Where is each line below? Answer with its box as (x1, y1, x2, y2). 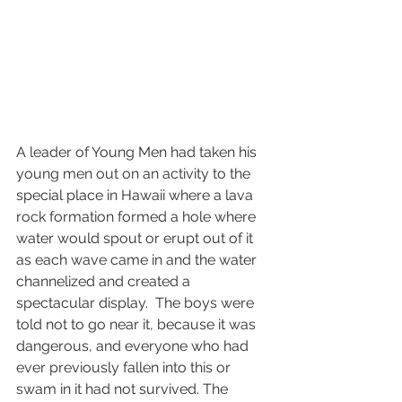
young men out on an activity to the (16, 165, 254, 183)
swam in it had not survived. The (16, 380, 232, 398)
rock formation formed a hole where (16, 208, 259, 226)
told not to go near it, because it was (16, 316, 259, 334)
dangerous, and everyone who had (16, 337, 252, 355)
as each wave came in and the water (16, 251, 260, 269)
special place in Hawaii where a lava (16, 187, 257, 205)
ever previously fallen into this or (16, 359, 234, 377)
